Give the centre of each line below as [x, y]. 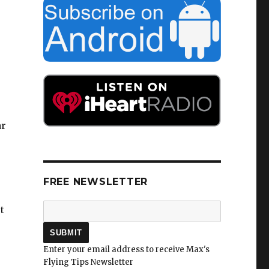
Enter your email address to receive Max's [126, 250]
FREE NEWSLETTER [95, 182]
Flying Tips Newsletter [88, 262]
